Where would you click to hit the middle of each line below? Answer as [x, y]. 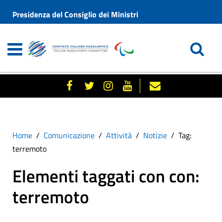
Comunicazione [69, 135]
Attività [119, 135]
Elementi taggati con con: [106, 176]
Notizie [155, 135]
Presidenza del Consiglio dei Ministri [75, 14]
